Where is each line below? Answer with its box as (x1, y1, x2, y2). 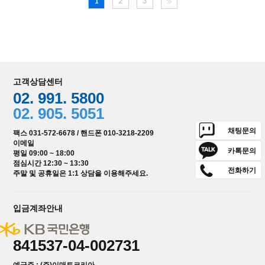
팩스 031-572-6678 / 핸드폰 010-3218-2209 (13, 129, 154, 138)
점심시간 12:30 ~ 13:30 (13, 159, 89, 168)
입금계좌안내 (13, 203, 63, 214)
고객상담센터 (13, 77, 63, 87)
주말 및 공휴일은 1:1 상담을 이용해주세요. (13, 169, 148, 178)
